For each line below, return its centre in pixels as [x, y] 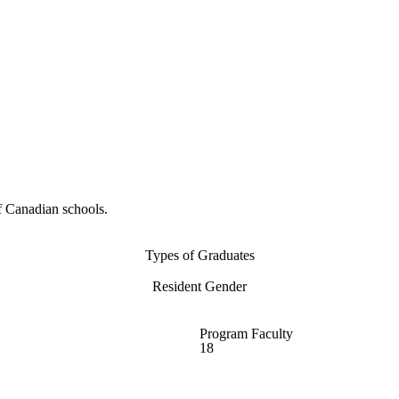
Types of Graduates [199, 256]
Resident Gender [199, 287]
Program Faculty [246, 334]
